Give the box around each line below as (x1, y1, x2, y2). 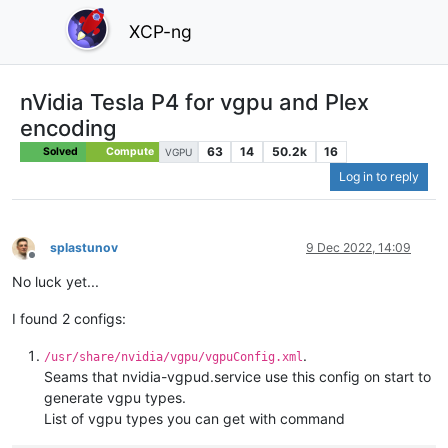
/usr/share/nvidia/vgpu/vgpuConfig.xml (44, 350, 303, 365)
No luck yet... (12, 273, 99, 291)
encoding (20, 114, 117, 141)
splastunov (50, 240, 118, 256)
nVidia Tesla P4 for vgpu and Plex (20, 88, 369, 115)
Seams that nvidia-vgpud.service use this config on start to (44, 368, 431, 386)
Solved (42, 144, 78, 158)
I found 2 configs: (12, 310, 126, 328)
